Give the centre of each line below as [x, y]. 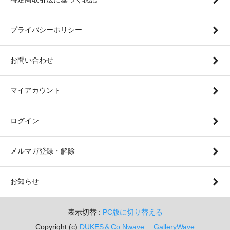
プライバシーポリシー [46, 30]
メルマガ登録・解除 [43, 151]
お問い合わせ [32, 60]
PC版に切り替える [132, 212]
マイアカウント [35, 90]
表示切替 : [85, 212]
